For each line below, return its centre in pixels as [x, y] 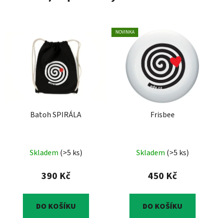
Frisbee [162, 115]
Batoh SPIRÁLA [56, 115]
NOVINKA [125, 32]
